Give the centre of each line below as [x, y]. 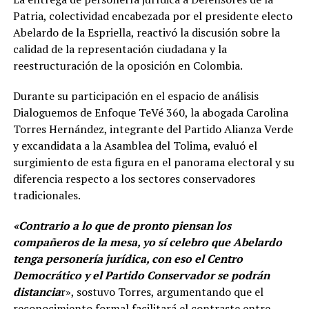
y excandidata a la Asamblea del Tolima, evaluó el [135, 146]
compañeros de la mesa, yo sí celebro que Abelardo [147, 242]
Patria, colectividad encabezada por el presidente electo [152, 16]
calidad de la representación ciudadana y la [120, 49]
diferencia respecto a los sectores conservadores [134, 179]
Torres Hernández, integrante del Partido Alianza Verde [153, 129]
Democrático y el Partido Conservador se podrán [141, 276]
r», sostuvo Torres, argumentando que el [162, 292]
